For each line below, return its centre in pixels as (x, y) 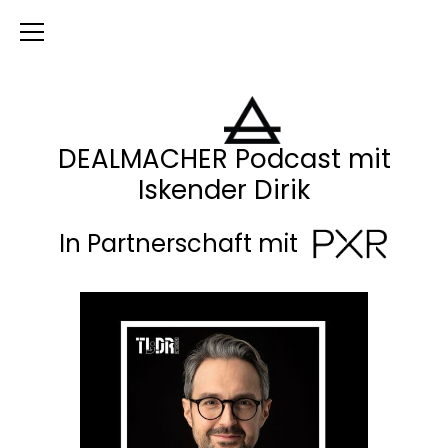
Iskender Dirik (224, 190)
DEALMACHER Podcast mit (224, 159)
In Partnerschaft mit (184, 243)
